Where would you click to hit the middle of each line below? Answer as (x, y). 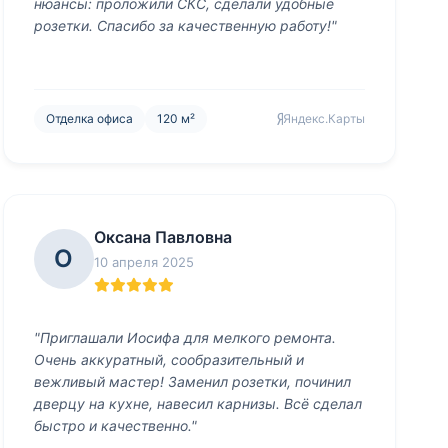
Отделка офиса (89, 118)
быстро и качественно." (115, 425)
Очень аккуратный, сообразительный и (168, 359)
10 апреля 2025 (143, 262)
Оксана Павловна (162, 237)
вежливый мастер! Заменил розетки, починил (192, 381)
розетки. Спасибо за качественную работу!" (185, 25)
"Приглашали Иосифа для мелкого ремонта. (184, 337)
